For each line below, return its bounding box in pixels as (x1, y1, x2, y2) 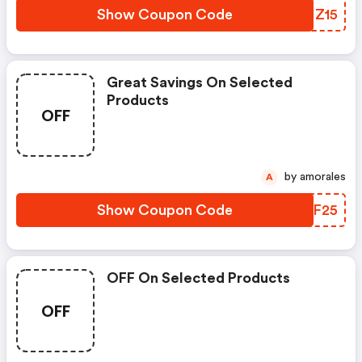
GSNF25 (280, 203, 338, 217)
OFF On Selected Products (107, 271, 290, 285)
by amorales (300, 171, 346, 183)
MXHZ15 (280, 7, 338, 22)
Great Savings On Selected (107, 75, 293, 90)
